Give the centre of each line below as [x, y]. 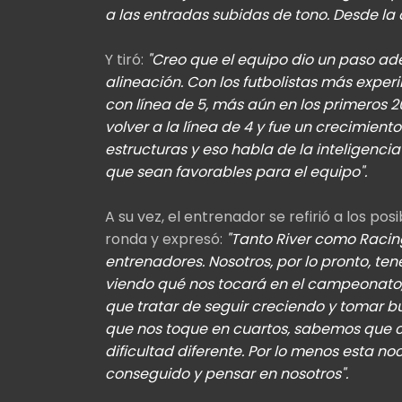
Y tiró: [126, 59]
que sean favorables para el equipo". [236, 171]
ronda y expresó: [166, 239]
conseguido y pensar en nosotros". [227, 373]
